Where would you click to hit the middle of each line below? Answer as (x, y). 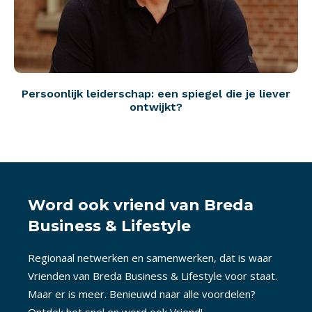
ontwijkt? (156, 107)
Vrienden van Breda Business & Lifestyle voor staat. (153, 276)
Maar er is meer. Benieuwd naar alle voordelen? (142, 294)
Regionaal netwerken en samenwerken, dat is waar (150, 258)
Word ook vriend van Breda (141, 205)
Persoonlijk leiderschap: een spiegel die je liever (156, 94)
